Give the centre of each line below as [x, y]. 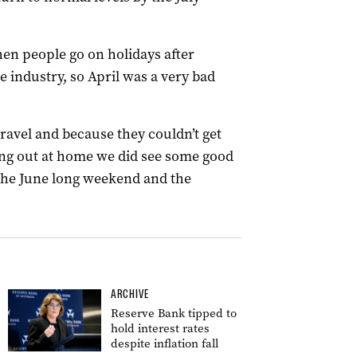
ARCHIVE [130, 294]
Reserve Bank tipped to [174, 313]
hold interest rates [160, 328]
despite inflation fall [165, 343]
